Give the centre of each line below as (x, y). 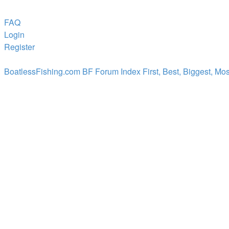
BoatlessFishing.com (42, 71)
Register (19, 47)
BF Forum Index (111, 71)
